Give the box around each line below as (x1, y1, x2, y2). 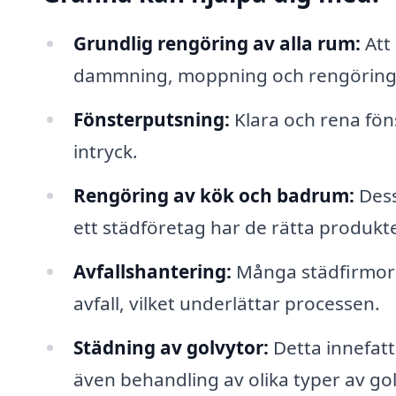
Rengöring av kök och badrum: (72, 182, 354, 208)
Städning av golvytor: (72, 334, 269, 360)
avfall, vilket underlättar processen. (72, 290, 380, 316)
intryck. (72, 139, 138, 164)
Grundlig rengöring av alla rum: (72, 31, 361, 57)
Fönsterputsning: (72, 107, 230, 133)
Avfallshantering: (72, 258, 232, 284)
